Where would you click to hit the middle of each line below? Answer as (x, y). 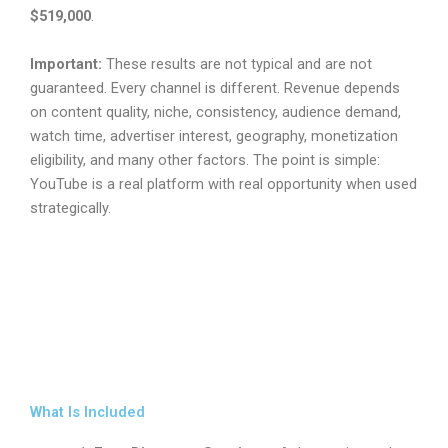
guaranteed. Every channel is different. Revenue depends (215, 87)
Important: (66, 63)
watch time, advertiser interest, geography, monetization (214, 135)
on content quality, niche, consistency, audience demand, (215, 111)
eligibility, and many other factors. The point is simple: (205, 159)
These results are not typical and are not (237, 63)
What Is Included (87, 411)
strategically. (70, 207)
